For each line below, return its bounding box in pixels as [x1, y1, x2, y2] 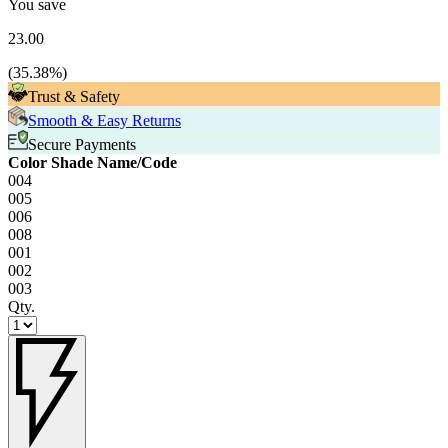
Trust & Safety [28, 88, 120, 106]
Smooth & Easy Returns [28, 112, 181, 130]
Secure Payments [28, 136, 136, 154]
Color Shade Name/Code [8, 154, 177, 172]
